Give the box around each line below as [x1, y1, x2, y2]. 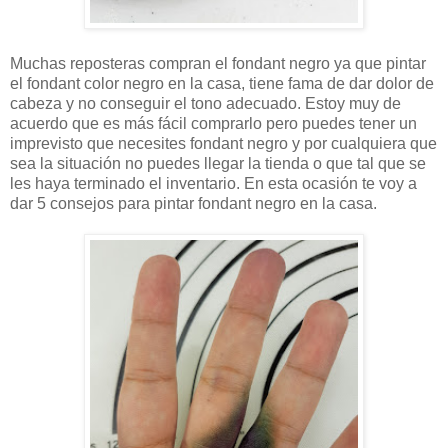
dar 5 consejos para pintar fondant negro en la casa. [10, 194, 377, 212]
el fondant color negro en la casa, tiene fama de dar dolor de [10, 74, 434, 92]
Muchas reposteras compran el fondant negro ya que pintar [10, 54, 426, 72]
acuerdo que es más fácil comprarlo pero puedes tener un [10, 114, 417, 132]
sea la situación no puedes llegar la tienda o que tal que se [10, 154, 426, 172]
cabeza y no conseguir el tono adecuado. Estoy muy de [10, 94, 401, 112]
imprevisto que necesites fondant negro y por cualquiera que [10, 134, 437, 152]
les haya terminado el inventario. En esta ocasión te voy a [10, 174, 417, 192]
